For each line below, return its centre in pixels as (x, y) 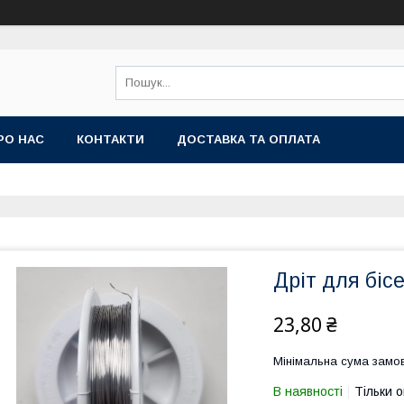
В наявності (308, 391)
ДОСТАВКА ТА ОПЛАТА (248, 139)
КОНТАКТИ (110, 139)
